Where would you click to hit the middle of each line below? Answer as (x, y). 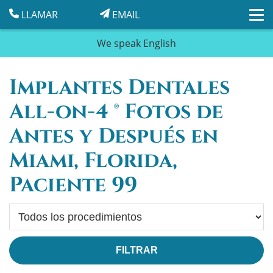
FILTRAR (136, 250)
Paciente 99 (73, 185)
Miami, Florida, (93, 161)
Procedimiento (43, 214)
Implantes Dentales (119, 88)
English (160, 43)
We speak (120, 43)
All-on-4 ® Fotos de (116, 112)
